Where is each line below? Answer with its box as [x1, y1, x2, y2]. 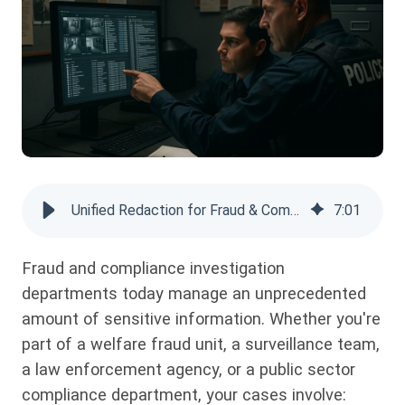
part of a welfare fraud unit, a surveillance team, [22, 334, 380, 353]
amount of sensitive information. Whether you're [22, 309, 381, 328]
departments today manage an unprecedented [22, 284, 366, 303]
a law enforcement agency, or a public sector [22, 360, 355, 379]
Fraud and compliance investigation [22, 259, 285, 278]
